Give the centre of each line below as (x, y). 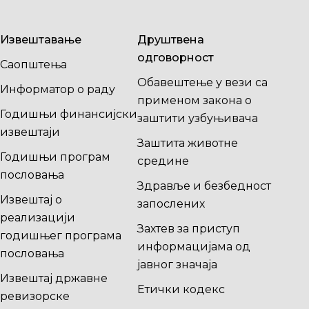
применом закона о (194, 100)
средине (163, 161)
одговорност (175, 58)
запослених (171, 204)
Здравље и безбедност (204, 186)
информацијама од (193, 247)
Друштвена (170, 40)
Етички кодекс (181, 289)
